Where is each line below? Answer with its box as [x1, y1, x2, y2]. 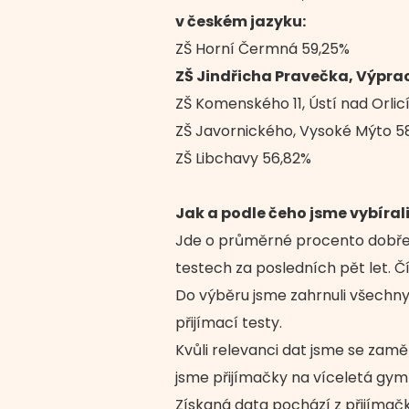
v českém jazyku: [174, 11, 306, 32]
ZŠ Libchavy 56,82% [174, 148, 311, 169]
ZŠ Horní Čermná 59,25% [174, 38, 350, 59]
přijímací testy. [174, 312, 282, 333]
